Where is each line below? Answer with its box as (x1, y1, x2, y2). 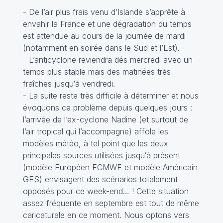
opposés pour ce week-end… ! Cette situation (22, 186, 189, 196)
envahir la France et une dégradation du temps (22, 19, 192, 29)
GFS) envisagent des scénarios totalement (22, 174, 178, 184)
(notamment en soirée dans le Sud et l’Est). (22, 43, 180, 53)
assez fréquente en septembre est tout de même (22, 198, 199, 208)
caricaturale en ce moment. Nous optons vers (22, 210, 189, 220)
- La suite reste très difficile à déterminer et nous (22, 91, 199, 101)
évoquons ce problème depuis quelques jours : (22, 103, 192, 112)
